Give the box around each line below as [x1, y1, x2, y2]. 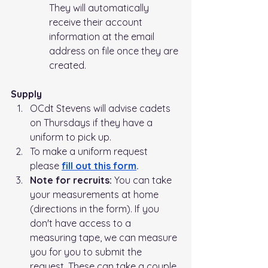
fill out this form [62, 160, 136, 172]
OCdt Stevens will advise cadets [30, 102, 173, 115]
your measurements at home [30, 188, 161, 201]
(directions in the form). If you [30, 203, 162, 215]
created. [49, 59, 86, 72]
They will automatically [49, 2, 151, 14]
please [30, 160, 62, 172]
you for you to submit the [30, 246, 144, 258]
